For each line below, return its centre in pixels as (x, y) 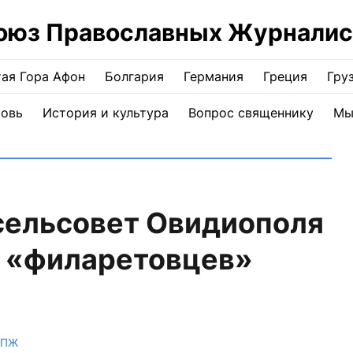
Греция (285, 76)
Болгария (134, 76)
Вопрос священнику (251, 113)
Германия (214, 76)
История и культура (105, 113)
